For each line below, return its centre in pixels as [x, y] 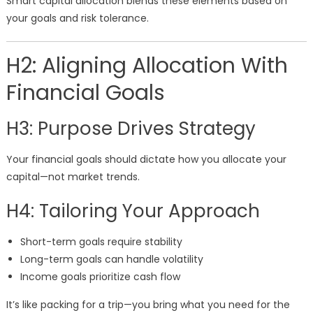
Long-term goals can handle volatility [111, 260]
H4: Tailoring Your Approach [133, 211]
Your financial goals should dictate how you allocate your [146, 160]
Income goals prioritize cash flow [100, 277]
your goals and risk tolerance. [77, 19]
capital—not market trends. [73, 177]
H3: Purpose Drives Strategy [131, 129]
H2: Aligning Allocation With [147, 66]
